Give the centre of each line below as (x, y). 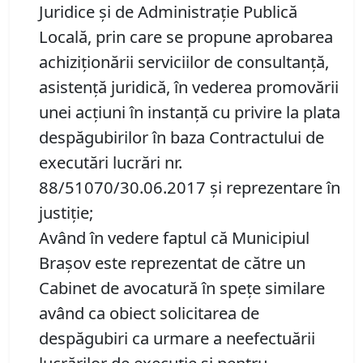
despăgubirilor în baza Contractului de (181, 137)
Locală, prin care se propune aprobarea (186, 37)
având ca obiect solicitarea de (149, 313)
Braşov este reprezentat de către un (172, 263)
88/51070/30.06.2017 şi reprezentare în (190, 188)
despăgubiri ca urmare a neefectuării (177, 338)
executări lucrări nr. (111, 162)
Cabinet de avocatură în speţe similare (182, 288)
